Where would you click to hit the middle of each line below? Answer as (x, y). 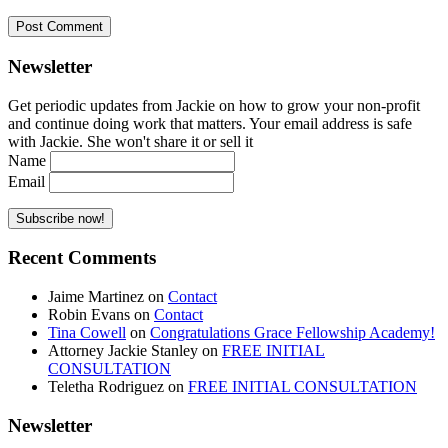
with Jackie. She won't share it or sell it (130, 141)
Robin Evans (89, 314)
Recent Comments (82, 258)
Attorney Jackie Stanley (123, 350)
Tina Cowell (87, 332)
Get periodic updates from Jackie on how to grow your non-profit (214, 105)
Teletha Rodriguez (106, 386)
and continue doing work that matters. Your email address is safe (210, 123)
